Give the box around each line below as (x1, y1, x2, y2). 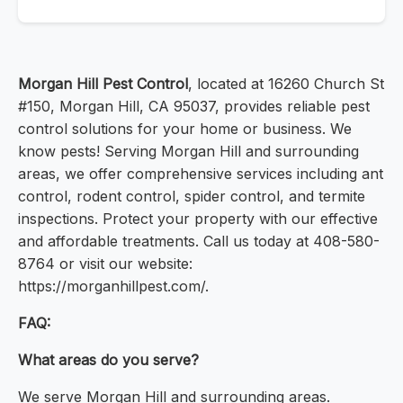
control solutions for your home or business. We (18, 120, 352, 139)
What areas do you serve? (18, 351, 199, 370)
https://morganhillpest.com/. (18, 277, 209, 296)
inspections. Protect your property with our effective (18, 210, 378, 228)
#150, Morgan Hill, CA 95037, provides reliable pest (18, 97, 370, 116)
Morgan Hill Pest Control (18, 75, 188, 94)
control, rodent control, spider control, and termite (18, 187, 365, 206)
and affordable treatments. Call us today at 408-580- (18, 232, 380, 251)
